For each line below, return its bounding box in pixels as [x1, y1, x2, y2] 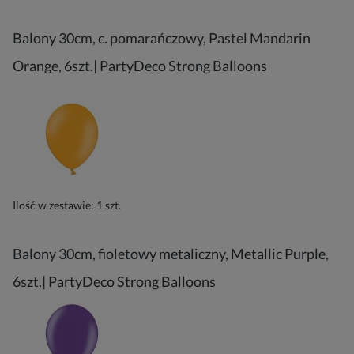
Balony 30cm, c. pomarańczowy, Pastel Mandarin [13, 29, 311, 47]
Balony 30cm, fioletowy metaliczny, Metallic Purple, [13, 245, 329, 262]
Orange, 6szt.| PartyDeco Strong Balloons [13, 57, 267, 74]
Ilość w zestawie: [13, 198, 96, 212]
